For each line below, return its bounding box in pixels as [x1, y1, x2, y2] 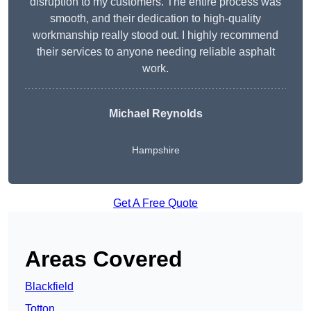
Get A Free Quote [113, 197, 198, 210]
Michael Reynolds [108, 108, 203, 120]
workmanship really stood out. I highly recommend [33, 29, 278, 42]
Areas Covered [25, 246, 183, 272]
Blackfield [25, 280, 74, 293]
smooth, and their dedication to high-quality [50, 12, 261, 25]
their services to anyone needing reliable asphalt [36, 46, 275, 58]
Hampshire [131, 144, 180, 156]
